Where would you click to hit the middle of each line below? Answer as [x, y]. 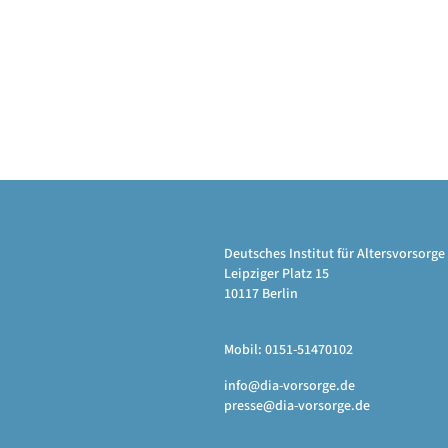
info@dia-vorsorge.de [289, 386]
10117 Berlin [261, 294]
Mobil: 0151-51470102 [288, 350]
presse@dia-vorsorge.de [297, 406]
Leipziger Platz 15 [276, 274]
